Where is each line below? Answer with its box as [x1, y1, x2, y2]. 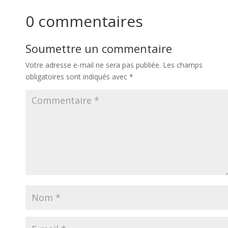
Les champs [163, 60, 203, 70]
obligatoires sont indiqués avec [25, 71, 129, 81]
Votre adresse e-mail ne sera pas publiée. [25, 60, 161, 70]
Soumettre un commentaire [25, 40, 172, 56]
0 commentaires [25, 10, 143, 32]
